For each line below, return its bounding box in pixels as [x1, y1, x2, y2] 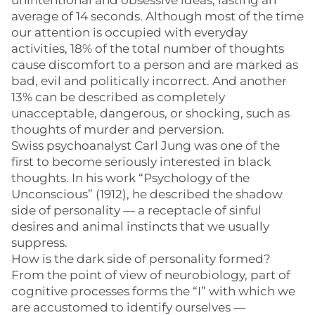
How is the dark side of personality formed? [11, 252, 271, 266]
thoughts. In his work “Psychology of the [11, 171, 250, 185]
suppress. [11, 236, 67, 250]
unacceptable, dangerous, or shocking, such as [11, 106, 290, 120]
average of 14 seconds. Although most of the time [11, 9, 304, 23]
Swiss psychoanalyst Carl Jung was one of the [11, 139, 280, 153]
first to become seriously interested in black [11, 155, 271, 169]
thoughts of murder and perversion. [11, 122, 224, 136]
